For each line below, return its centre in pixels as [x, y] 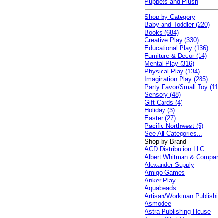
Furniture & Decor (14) [176, 56]
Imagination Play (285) [176, 79]
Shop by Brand [166, 141]
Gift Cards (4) [164, 102]
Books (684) [162, 32]
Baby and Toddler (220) [177, 25]
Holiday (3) [160, 110]
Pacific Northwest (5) [174, 126]
